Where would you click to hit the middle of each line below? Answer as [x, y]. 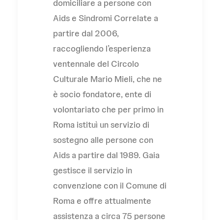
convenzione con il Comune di [110, 185]
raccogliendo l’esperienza [102, 48]
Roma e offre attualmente [102, 201]
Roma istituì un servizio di [101, 124]
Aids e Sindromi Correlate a [106, 18]
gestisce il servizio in [93, 170]
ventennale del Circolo [96, 64]
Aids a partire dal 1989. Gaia [106, 155]
